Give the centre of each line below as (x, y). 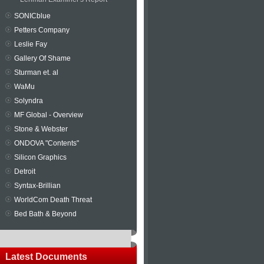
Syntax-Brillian (37, 186)
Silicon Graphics (40, 157)
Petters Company (42, 30)
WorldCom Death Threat (53, 200)
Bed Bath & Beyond (45, 214)
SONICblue (32, 16)
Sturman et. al (36, 72)
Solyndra (29, 101)
